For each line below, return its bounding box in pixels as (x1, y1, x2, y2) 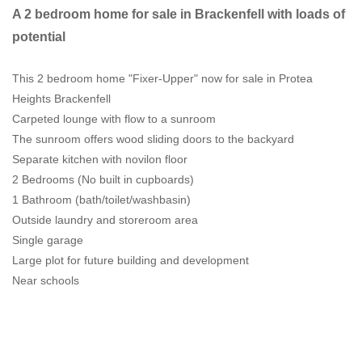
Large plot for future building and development (12, 253, 249, 267)
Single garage (12, 233, 83, 246)
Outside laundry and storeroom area (12, 213, 198, 226)
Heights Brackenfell (12, 91, 111, 105)
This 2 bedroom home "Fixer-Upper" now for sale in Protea (12, 71, 313, 85)
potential (12, 29, 65, 44)
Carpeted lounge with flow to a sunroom (12, 112, 216, 125)
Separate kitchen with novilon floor (12, 152, 187, 166)
